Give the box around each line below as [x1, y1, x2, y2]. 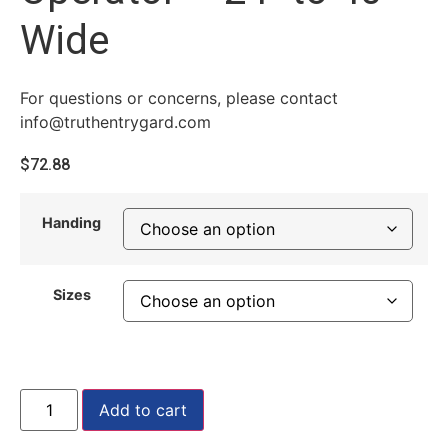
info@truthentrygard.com [20, 112, 211, 132]
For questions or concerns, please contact [20, 88, 338, 108]
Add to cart [99, 399, 188, 420]
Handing [42, 213, 101, 231]
